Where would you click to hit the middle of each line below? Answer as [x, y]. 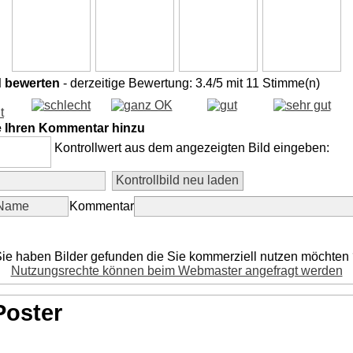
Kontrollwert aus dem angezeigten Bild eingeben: [192, 148]
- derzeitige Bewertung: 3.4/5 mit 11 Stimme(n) [190, 84]
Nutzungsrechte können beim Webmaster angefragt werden [176, 271]
